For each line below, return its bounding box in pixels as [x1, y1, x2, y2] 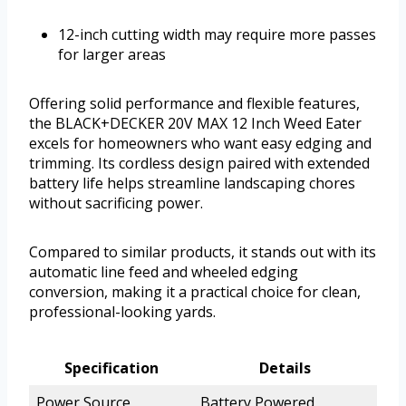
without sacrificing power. [29, 193, 203, 214]
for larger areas [58, 44, 166, 65]
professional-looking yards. [29, 302, 216, 323]
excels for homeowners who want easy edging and [29, 133, 372, 154]
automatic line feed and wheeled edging [29, 262, 298, 283]
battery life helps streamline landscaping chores [29, 173, 355, 194]
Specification [63, 358, 159, 379]
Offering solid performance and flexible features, [29, 93, 360, 114]
